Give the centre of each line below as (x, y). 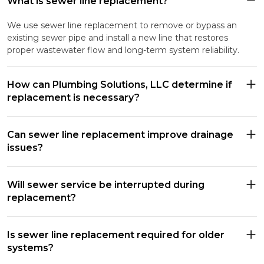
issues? (25, 147)
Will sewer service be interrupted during (106, 184)
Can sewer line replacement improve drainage (120, 134)
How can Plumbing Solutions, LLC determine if (120, 84)
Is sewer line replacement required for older (116, 235)
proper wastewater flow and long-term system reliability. (123, 50)
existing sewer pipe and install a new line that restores (118, 37)
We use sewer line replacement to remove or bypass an (122, 25)
